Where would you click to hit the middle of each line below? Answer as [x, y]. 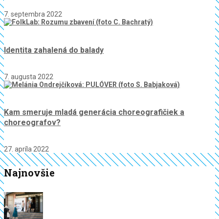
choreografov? [32, 123]
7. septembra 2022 [33, 14]
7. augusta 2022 [29, 77]
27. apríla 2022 [26, 149]
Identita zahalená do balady [54, 50]
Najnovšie [29, 173]
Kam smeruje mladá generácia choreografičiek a [94, 112]
